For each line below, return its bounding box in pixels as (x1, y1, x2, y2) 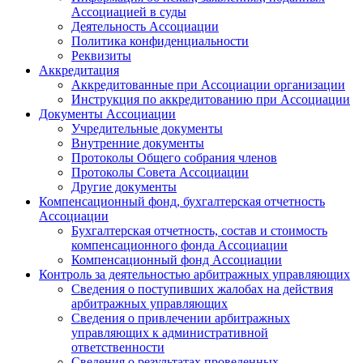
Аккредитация (39, 62, 119, 77)
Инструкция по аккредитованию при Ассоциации (71, 92, 350, 106)
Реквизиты (71, 48, 131, 62)
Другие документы (71, 179, 177, 194)
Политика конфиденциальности (71, 33, 249, 48)
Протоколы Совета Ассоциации (71, 164, 249, 179)
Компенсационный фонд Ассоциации (71, 252, 282, 267)
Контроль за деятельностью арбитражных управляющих (39, 267, 350, 281)
